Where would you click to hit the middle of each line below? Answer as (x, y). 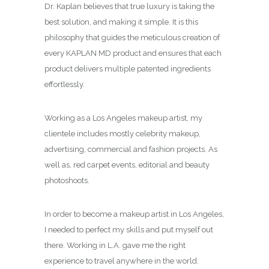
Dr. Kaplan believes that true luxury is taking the (129, 6)
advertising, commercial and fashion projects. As (131, 149)
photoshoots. (67, 180)
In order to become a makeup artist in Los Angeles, (134, 214)
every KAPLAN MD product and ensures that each (133, 53)
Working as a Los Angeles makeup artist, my (123, 118)
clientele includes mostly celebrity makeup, (122, 133)
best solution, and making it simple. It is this (121, 22)
